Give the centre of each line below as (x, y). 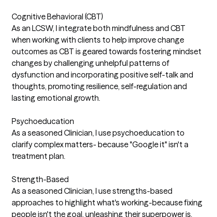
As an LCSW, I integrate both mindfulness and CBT (99, 28)
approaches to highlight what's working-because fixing (107, 202)
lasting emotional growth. (56, 98)
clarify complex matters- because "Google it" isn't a (100, 144)
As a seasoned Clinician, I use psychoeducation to (98, 133)
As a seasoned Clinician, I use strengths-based (92, 191)
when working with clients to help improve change (98, 40)
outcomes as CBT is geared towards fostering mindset (107, 51)
